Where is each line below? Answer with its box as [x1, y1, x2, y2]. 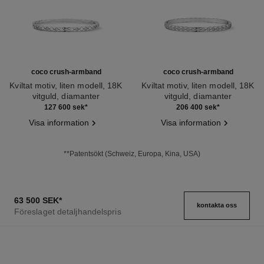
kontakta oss [197, 202, 237, 209]
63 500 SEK [14, 196, 59, 206]
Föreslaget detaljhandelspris [14, 207, 121, 217]
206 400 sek [176, 103, 217, 111]
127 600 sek [44, 103, 85, 111]
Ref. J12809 [138, 101, 184, 111]
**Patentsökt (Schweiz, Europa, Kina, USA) [63, 150, 200, 159]
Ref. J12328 [6, 101, 52, 111]
